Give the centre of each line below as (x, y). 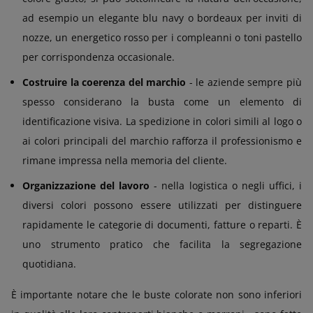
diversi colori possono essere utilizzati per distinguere (162, 205)
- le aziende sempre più (244, 82)
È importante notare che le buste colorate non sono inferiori (156, 294)
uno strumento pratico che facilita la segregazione (162, 244)
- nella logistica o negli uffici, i (226, 185)
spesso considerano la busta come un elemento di (162, 101)
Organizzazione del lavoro (86, 185)
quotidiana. (49, 263)
